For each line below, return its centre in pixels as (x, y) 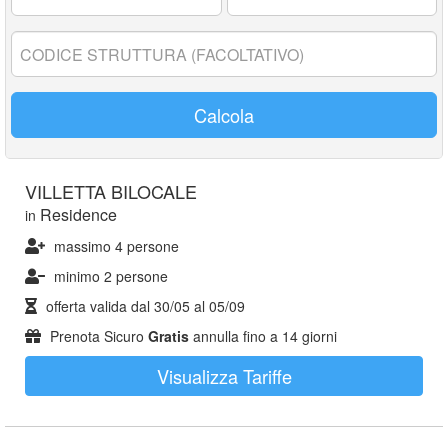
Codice (34, 40)
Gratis (168, 336)
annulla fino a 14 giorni (263, 336)
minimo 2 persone (111, 276)
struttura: (42, 60)
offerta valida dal (98, 306)
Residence (78, 214)
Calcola (224, 115)
